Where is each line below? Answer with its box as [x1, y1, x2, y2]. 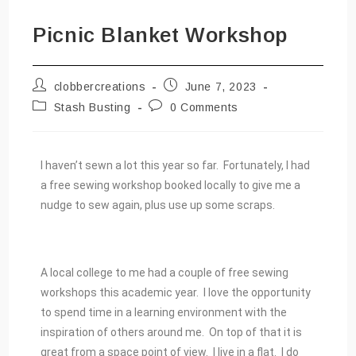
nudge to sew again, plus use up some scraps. [41, 199, 276, 212]
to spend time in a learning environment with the [41, 306, 288, 319]
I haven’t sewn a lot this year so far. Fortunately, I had [41, 159, 311, 172]
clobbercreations [53, 80, 146, 94]
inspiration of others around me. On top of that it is [41, 326, 303, 339]
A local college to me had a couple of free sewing [41, 266, 289, 280]
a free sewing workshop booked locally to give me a [41, 179, 301, 192]
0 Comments [169, 101, 238, 114]
